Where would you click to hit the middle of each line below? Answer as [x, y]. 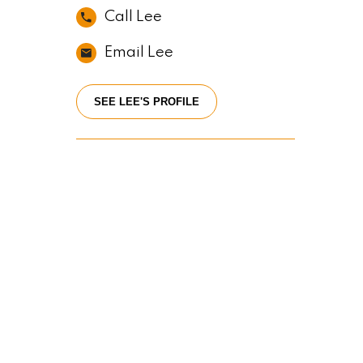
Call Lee [133, 17]
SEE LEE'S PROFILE [146, 102]
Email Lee [139, 53]
